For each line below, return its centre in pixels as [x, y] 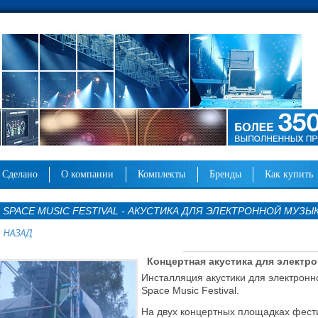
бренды [228, 174]
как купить [292, 174]
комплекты [164, 174]
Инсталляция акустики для [204, 278]
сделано [23, 174]
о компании [91, 174]
